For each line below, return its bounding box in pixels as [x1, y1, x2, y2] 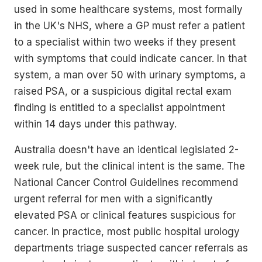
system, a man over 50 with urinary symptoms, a [14, 68, 246, 81]
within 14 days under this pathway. [14, 118, 177, 130]
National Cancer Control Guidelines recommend [14, 176, 238, 188]
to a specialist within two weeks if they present [14, 36, 236, 48]
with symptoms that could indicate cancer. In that [14, 52, 247, 64]
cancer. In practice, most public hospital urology [14, 225, 240, 237]
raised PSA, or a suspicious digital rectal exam [14, 85, 232, 97]
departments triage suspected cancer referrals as [14, 242, 248, 254]
